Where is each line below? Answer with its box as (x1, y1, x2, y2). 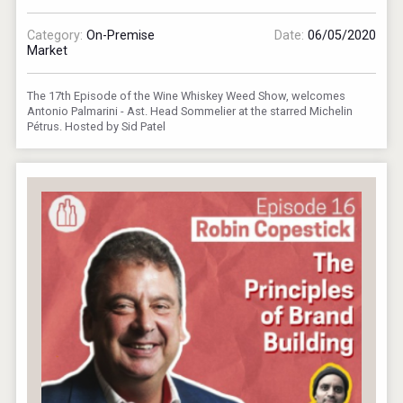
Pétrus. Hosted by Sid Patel (27, 119, 166, 133)
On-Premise (86, 27, 156, 43)
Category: (27, 27, 87, 43)
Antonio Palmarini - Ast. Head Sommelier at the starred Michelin (27, 103, 354, 118)
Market (27, 42, 68, 58)
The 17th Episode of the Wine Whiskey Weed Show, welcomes (27, 88, 346, 103)
